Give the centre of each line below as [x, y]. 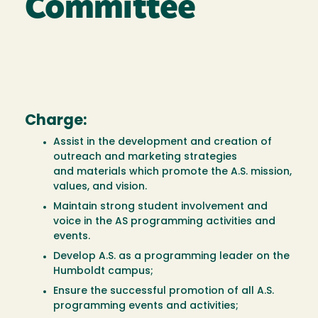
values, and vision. [102, 187]
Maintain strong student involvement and [160, 207]
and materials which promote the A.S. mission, [172, 172]
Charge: [56, 121]
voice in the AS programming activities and [164, 222]
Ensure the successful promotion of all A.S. [164, 292]
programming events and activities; [146, 307]
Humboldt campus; [103, 272]
